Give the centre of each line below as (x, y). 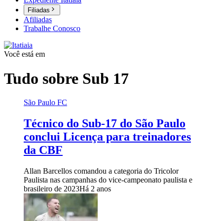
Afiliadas (38, 20)
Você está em (24, 54)
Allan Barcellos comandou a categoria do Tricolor (101, 171)
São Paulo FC (45, 103)
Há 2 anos (95, 188)
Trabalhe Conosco (52, 29)
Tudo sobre (43, 78)
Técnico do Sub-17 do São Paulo (105, 124)
